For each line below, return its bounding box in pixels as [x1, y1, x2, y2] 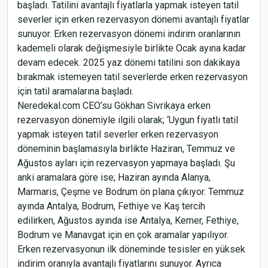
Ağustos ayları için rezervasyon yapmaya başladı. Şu [17, 157, 235, 169]
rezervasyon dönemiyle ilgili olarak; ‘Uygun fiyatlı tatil [17, 114, 238, 126]
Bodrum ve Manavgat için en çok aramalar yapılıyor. [17, 229, 229, 240]
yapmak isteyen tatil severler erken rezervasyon [17, 129, 218, 140]
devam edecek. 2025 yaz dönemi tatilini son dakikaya [17, 57, 240, 68]
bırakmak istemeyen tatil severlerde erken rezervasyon [17, 71, 248, 83]
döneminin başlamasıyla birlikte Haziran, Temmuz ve [17, 143, 235, 154]
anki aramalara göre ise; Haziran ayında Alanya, [17, 172, 211, 183]
